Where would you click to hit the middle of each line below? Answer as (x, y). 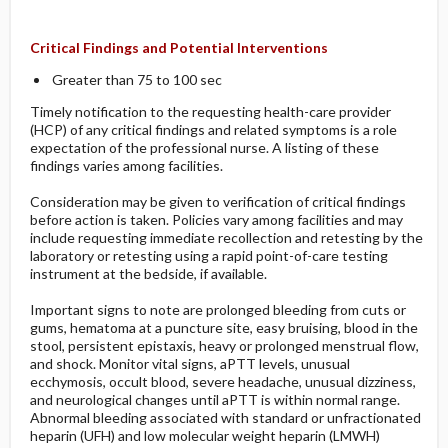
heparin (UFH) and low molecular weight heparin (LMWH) (204, 435)
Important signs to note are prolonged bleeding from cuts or (217, 309)
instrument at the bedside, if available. (148, 273)
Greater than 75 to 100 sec (136, 79)
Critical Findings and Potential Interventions (178, 47)
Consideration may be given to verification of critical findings (217, 201)
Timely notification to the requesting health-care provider (210, 111)
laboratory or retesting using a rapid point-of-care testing (208, 255)
